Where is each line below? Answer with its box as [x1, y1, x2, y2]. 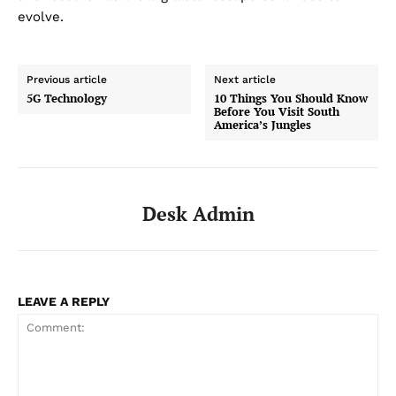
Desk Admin [141, 201, 255, 227]
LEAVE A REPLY [18, 294, 110, 309]
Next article [214, 73, 277, 87]
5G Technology [27, 90, 107, 107]
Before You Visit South [214, 103, 340, 120]
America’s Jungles [214, 117, 312, 133]
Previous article [27, 73, 107, 87]
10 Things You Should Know [214, 90, 369, 107]
